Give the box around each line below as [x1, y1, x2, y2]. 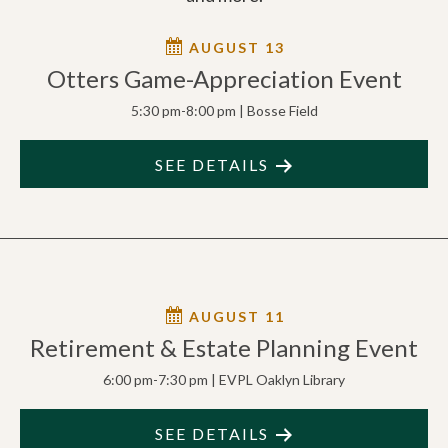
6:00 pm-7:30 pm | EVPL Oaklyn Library [103, 371, 345, 389]
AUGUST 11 [183, 308, 285, 326]
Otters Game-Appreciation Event [46, 64, 402, 94]
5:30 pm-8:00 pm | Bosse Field [130, 102, 318, 120]
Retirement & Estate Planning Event [30, 333, 418, 363]
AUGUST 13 [183, 39, 285, 57]
